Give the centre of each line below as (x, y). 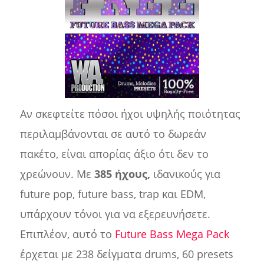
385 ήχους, (122, 174)
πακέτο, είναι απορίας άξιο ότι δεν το (114, 154)
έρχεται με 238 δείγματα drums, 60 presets (126, 254)
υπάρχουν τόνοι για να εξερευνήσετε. (115, 214)
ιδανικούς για (185, 174)
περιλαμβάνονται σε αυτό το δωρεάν (113, 134)
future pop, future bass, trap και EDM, (113, 194)
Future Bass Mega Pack (172, 234)
